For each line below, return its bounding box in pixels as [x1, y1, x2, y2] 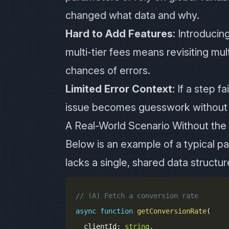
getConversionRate [137, 207, 207, 215]
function [100, 207, 133, 215]
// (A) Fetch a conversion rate [76, 192, 198, 200]
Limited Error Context [65, 83, 172, 95]
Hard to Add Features [65, 28, 173, 40]
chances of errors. [65, 64, 150, 77]
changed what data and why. [65, 9, 199, 21]
